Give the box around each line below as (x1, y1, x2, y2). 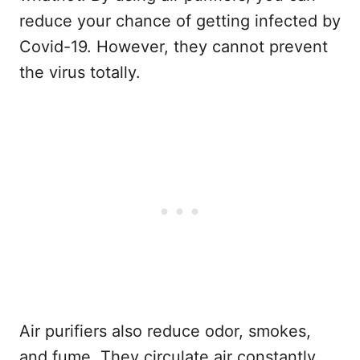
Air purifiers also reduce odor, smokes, (19, 321, 311, 341)
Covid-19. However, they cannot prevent (19, 37, 328, 56)
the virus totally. (19, 63, 141, 82)
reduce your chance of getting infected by (19, 11, 341, 31)
